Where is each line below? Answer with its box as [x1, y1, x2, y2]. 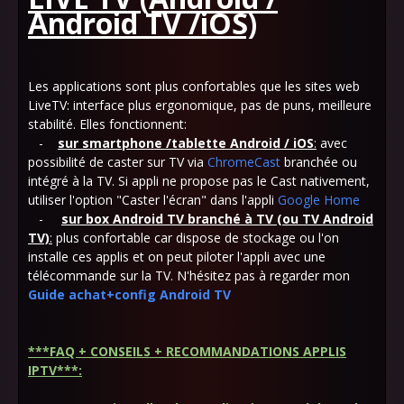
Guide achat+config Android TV [28, 286, 231, 303]
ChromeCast [207, 153, 280, 170]
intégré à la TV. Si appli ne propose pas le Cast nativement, [28, 172, 370, 189]
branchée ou [280, 153, 357, 170]
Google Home [278, 191, 360, 208]
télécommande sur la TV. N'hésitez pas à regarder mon [28, 267, 350, 284]
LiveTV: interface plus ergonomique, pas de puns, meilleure [28, 96, 372, 114]
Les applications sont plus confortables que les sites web [28, 78, 360, 95]
